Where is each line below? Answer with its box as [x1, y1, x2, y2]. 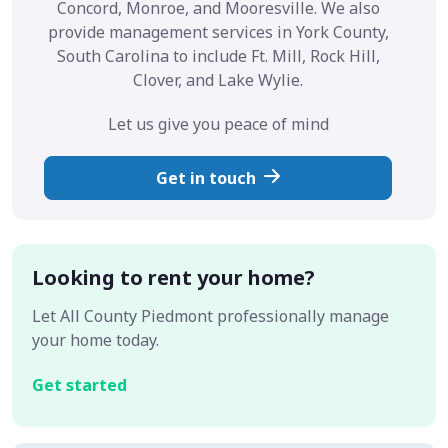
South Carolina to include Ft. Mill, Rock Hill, [56, 44, 380, 67]
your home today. [32, 329, 159, 352]
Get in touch [156, 166, 256, 189]
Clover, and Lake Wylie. [133, 68, 303, 91]
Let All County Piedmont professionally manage [32, 305, 389, 328]
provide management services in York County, [47, 20, 389, 43]
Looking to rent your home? [32, 264, 315, 292]
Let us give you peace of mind [107, 112, 329, 135]
